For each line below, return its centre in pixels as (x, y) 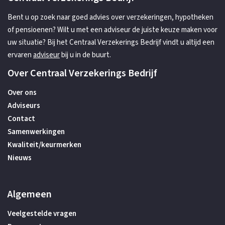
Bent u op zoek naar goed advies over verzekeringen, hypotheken (110, 17)
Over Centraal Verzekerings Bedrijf (82, 73)
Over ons (22, 93)
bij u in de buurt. (85, 55)
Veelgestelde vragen (42, 214)
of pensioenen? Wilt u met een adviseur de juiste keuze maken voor (113, 30)
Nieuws (20, 158)
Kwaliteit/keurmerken (44, 145)
